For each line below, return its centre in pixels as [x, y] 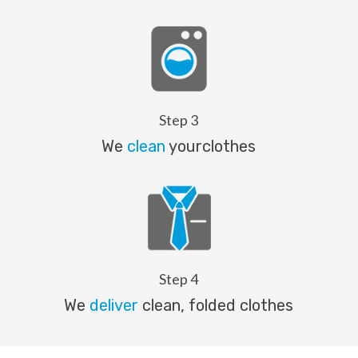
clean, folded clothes [216, 305]
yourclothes [211, 147]
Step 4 [179, 278]
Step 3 [179, 120]
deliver [114, 305]
